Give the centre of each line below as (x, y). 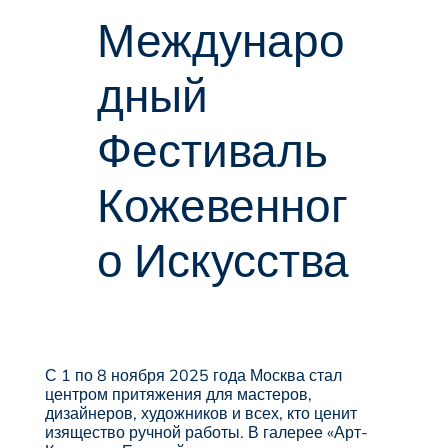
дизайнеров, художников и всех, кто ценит (200, 412)
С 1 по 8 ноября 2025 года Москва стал (193, 374)
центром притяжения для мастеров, (178, 393)
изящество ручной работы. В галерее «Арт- (206, 431)
